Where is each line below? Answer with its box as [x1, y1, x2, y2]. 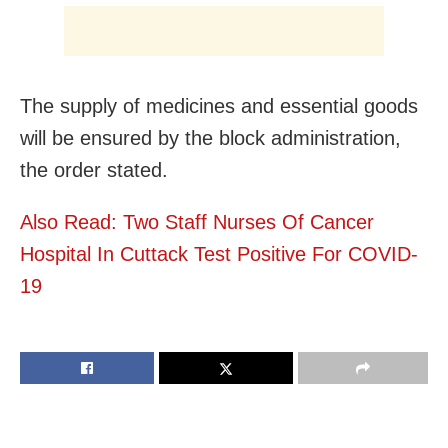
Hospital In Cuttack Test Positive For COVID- [20, 243, 418, 266]
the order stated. [20, 159, 168, 182]
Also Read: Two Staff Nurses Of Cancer [20, 211, 374, 234]
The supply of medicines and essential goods [20, 95, 418, 118]
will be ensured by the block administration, [20, 127, 401, 150]
